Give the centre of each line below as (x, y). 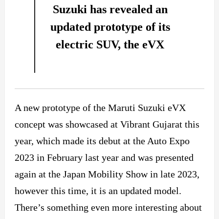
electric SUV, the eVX (110, 44)
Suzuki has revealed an (110, 9)
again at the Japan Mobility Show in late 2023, (107, 174)
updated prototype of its (110, 27)
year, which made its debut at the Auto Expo (102, 141)
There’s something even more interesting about (108, 207)
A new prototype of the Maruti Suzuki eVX (100, 107)
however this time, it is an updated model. (98, 190)
